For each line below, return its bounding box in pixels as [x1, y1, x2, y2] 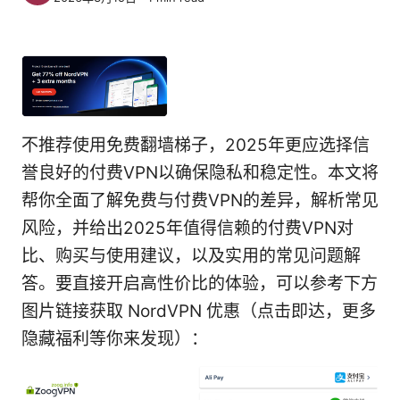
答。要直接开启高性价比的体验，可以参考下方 [21, 273, 378, 295]
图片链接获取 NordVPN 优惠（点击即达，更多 [21, 301, 376, 322]
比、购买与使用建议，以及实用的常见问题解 [21, 246, 361, 267]
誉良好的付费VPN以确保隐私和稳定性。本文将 [21, 162, 379, 184]
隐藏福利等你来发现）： [21, 329, 208, 350]
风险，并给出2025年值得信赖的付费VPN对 [21, 218, 354, 239]
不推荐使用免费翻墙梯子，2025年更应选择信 [21, 135, 370, 156]
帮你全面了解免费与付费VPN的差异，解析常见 [21, 190, 379, 212]
